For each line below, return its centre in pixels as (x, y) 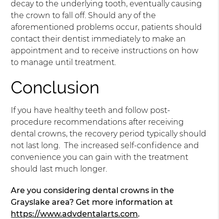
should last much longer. (59, 169)
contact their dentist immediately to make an (99, 39)
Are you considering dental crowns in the (93, 190)
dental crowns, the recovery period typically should (109, 134)
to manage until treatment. (64, 62)
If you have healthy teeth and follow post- (91, 110)
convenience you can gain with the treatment (100, 157)
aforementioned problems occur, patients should (107, 27)
